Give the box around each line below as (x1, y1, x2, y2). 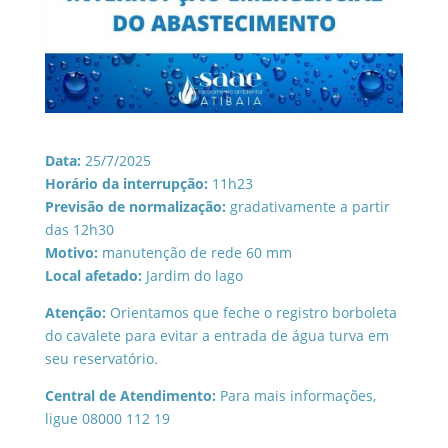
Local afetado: (44, 265, 146, 285)
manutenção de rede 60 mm (101, 242, 292, 262)
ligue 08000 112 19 (44, 408, 170, 428)
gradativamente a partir (225, 196, 390, 216)
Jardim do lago (145, 265, 243, 285)
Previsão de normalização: (44, 196, 226, 216)
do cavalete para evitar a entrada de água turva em (44, 325, 389, 345)
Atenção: (44, 302, 106, 322)
